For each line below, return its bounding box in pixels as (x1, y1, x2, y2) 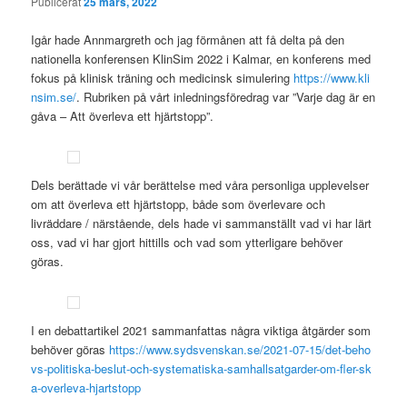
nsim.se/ (31, 87, 77, 105)
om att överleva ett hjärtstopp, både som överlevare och (31, 194, 326, 213)
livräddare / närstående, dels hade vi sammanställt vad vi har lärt (31, 213, 372, 232)
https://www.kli (293, 68, 371, 86)
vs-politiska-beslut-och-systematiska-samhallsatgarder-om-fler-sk (31, 359, 372, 377)
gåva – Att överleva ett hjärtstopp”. (31, 106, 214, 124)
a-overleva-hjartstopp (31, 378, 142, 396)
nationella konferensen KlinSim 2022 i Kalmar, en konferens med (31, 49, 372, 67)
